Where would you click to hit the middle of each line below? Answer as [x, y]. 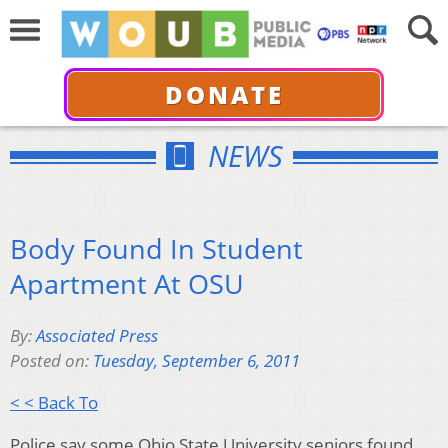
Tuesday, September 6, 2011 [196, 361]
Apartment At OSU [127, 283]
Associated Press [97, 336]
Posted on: [51, 361]
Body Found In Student [156, 248]
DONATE [224, 94]
